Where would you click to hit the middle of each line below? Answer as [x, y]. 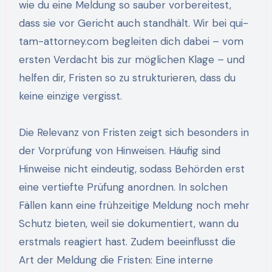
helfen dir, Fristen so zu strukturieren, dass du [127, 77]
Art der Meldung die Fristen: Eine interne [116, 260]
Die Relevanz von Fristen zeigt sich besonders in [134, 132]
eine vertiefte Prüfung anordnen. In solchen [123, 187]
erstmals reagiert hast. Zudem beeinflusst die [127, 241]
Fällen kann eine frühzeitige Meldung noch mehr [134, 205]
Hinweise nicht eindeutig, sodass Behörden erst [131, 168]
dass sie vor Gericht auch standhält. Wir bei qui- [133, 23]
